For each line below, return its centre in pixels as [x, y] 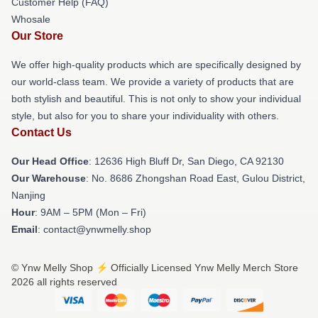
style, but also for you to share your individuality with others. [145, 115]
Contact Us [42, 132]
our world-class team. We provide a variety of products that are [153, 81]
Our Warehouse [49, 178]
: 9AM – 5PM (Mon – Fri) [91, 212]
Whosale [31, 19]
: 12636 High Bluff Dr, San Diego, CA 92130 [186, 161]
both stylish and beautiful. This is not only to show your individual [156, 98]
